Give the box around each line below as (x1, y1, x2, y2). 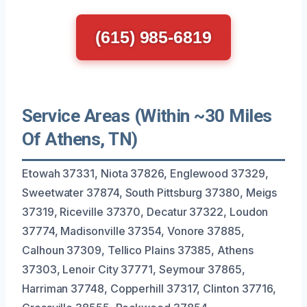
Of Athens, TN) (22, 128, 138, 149)
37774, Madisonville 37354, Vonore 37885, (22, 223, 245, 238)
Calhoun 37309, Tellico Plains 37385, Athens (22, 243, 254, 257)
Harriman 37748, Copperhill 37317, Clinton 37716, (22, 281, 277, 295)
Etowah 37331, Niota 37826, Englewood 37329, (22, 166, 269, 180)
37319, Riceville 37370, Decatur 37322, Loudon (22, 204, 269, 219)
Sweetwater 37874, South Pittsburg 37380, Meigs (22, 185, 278, 199)
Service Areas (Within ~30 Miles (22, 105, 272, 126)
